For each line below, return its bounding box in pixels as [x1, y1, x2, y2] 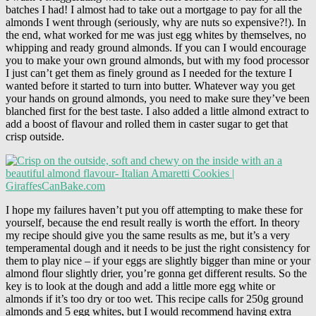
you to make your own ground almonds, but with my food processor [6, 54, 309, 66]
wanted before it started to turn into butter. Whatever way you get [6, 79, 295, 92]
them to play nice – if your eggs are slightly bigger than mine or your [6, 254, 310, 267]
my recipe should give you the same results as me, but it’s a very [6, 229, 290, 241]
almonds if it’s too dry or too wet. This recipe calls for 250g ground [6, 292, 303, 305]
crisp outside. [6, 130, 67, 142]
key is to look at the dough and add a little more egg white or [6, 279, 275, 292]
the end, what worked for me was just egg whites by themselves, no [6, 28, 306, 41]
